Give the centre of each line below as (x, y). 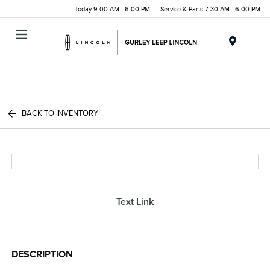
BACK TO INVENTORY (60, 113)
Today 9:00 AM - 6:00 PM (112, 9)
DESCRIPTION (42, 254)
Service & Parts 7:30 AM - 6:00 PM (210, 9)
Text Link (135, 202)
